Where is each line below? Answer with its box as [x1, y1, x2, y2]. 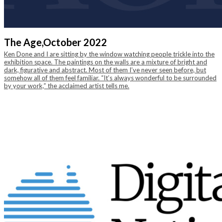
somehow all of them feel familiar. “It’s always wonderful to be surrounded [4, 74, 217, 82]
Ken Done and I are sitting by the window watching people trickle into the [4, 50, 215, 58]
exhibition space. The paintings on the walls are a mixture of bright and [4, 58, 207, 66]
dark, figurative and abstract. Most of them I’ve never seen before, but [4, 66, 206, 74]
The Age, [4, 36, 43, 48]
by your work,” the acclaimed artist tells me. [4, 82, 129, 90]
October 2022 [43, 36, 107, 48]
